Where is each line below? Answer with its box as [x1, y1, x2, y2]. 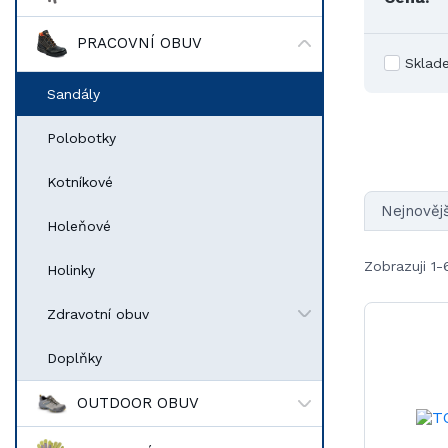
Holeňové [47, 217, 111, 234]
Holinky [47, 261, 95, 278]
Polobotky [47, 129, 116, 146]
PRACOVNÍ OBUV [77, 34, 202, 53]
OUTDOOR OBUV [77, 394, 199, 413]
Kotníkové [47, 173, 113, 190]
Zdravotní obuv [47, 305, 149, 322]
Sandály [47, 85, 100, 102]
